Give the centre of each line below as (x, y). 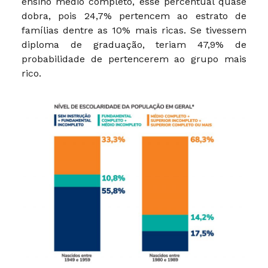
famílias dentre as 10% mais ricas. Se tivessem (134, 30)
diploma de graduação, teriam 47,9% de (134, 44)
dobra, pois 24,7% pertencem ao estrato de (134, 16)
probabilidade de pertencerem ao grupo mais (134, 59)
